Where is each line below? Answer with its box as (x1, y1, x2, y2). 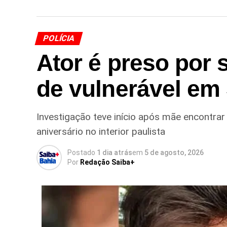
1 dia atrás (97, 148, 132, 157)
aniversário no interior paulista (36, 125, 165, 137)
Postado (67, 148, 95, 157)
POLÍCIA (42, 33, 76, 43)
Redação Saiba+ (80, 158, 135, 166)
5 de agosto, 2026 (144, 148, 204, 157)
